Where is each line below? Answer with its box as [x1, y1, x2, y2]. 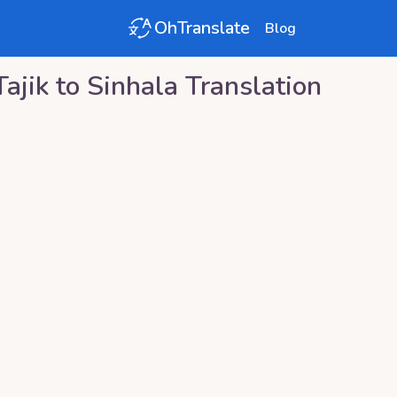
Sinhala [87, 68, 178, 105]
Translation [178, 68, 322, 105]
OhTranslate [154, 16, 250, 40]
